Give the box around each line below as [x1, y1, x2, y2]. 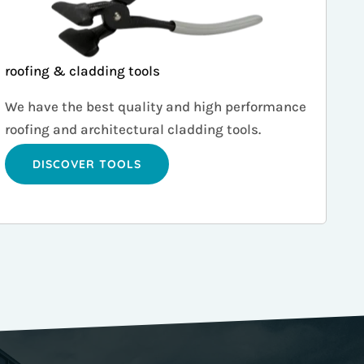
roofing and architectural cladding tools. [4, 121, 261, 138]
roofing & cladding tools [4, 63, 160, 80]
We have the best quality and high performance [4, 98, 306, 115]
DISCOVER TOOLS [32, 157, 141, 172]
